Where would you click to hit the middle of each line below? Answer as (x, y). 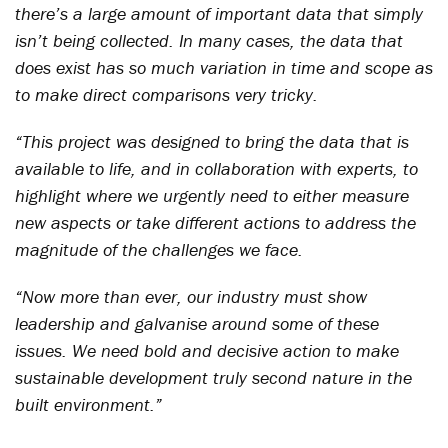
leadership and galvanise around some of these (197, 323)
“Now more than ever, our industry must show (191, 296)
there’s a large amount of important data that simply (219, 13)
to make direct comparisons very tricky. (166, 94)
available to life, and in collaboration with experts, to (216, 168)
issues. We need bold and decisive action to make (207, 350)
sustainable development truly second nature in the (213, 377)
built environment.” (88, 404)
